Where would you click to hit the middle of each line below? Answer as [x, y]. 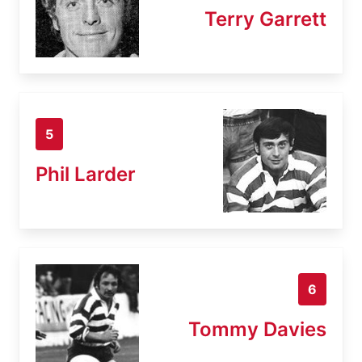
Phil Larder [86, 174]
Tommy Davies [257, 329]
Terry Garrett [265, 19]
